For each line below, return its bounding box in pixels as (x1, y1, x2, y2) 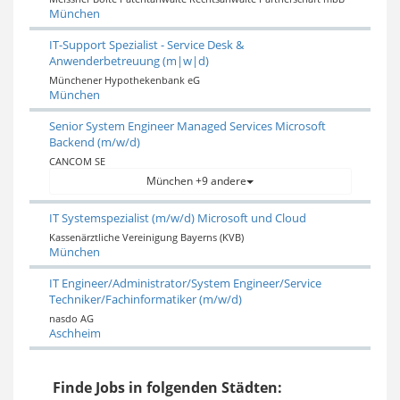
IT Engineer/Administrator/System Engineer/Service (48, 274, 321, 291)
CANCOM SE (48, 154, 105, 168)
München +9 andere (146, 172, 246, 188)
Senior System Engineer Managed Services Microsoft (48, 117, 326, 134)
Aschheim (48, 324, 101, 341)
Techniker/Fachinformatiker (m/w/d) (48, 290, 242, 307)
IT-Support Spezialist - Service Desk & (48, 36, 244, 53)
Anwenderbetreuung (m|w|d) (48, 52, 209, 69)
